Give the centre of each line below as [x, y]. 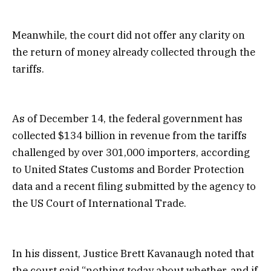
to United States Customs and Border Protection [128, 170]
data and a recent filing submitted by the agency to [134, 187]
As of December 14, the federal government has [127, 119]
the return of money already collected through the [134, 52]
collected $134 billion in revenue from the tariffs [129, 136]
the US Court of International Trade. [99, 204]
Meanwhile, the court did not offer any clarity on [129, 35]
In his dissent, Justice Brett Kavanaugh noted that [133, 253]
